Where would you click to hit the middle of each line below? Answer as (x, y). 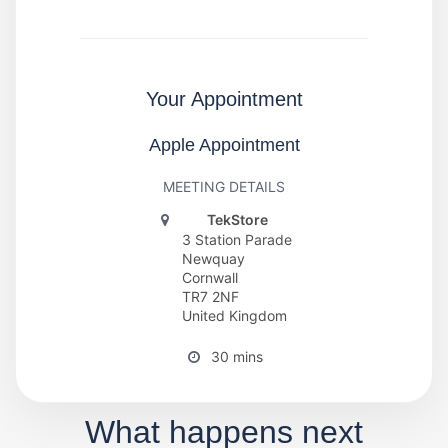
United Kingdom (234, 315)
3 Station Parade (237, 239)
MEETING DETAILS (224, 186)
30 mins (237, 357)
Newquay (213, 258)
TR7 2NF (210, 296)
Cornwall (210, 277)
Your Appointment (224, 98)
